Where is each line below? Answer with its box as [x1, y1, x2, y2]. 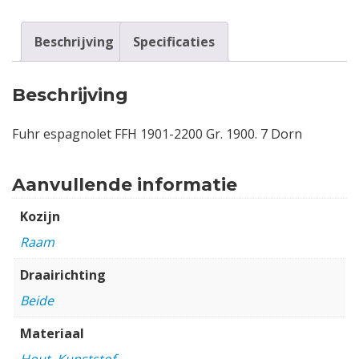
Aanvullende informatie [12, 173, 237, 196]
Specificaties [133, 32, 215, 50]
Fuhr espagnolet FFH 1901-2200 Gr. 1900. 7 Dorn [12, 124, 302, 143]
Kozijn [20, 207, 60, 225]
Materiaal [20, 324, 84, 342]
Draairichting [20, 265, 106, 284]
